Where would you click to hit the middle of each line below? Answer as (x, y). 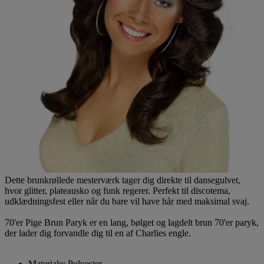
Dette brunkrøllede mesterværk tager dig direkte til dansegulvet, (123, 180)
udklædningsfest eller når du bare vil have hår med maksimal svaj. (127, 201)
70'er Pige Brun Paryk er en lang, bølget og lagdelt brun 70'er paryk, (132, 222)
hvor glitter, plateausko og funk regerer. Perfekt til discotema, (118, 190)
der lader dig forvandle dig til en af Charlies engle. (98, 233)
